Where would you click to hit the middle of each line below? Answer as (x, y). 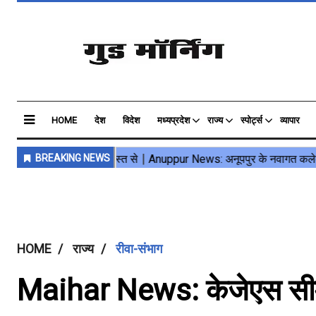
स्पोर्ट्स (251, 120)
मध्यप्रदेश (174, 120)
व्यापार (290, 120)
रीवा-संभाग (139, 249)
